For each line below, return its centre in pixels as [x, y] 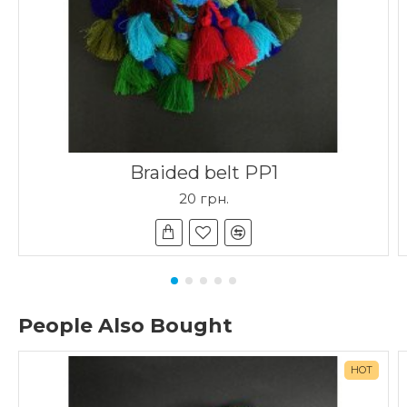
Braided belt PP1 [203, 172]
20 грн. [203, 198]
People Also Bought [125, 325]
